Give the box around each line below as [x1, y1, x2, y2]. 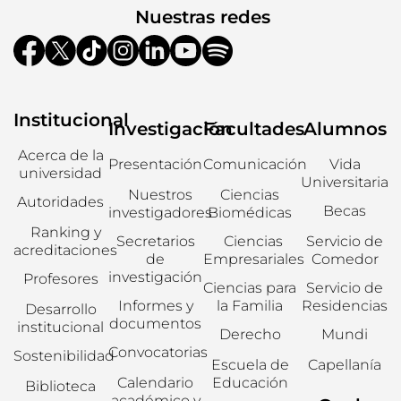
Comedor [311, 251, 379, 269]
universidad [19, 165, 103, 183]
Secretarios [115, 233, 195, 251]
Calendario [117, 374, 194, 392]
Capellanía [308, 356, 382, 374]
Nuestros [127, 186, 192, 204]
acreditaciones [13, 242, 117, 260]
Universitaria [301, 174, 389, 192]
